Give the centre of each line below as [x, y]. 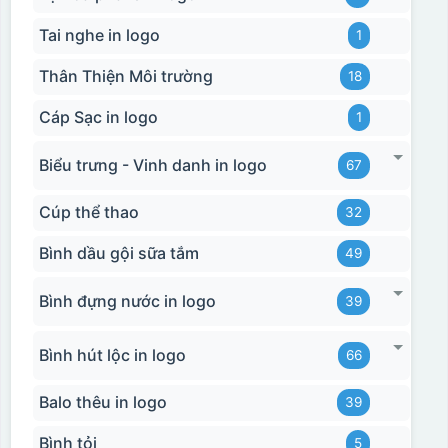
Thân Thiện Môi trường [125, 76]
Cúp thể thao [88, 212]
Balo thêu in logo [102, 402]
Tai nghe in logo [99, 35]
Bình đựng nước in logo [127, 300]
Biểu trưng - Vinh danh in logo [152, 164]
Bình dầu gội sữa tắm [118, 253]
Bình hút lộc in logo [112, 354]
